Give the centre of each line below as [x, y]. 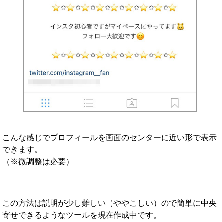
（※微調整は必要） [38, 162]
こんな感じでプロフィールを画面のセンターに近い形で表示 [110, 138]
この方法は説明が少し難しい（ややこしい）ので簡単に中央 [110, 203]
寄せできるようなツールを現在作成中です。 [82, 215]
